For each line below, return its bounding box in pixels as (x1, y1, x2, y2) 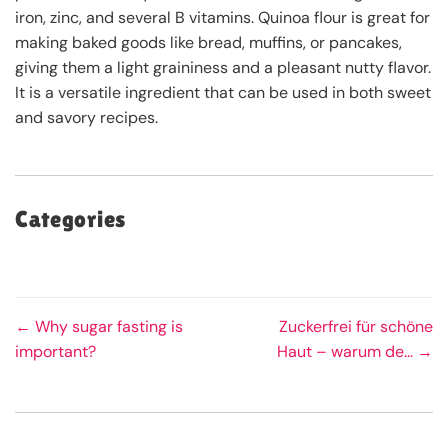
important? (15, 340, 96, 362)
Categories (15, 205, 126, 232)
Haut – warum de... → (277, 340, 433, 362)
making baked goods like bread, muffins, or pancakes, (15, 31, 402, 53)
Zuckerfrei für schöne (279, 315, 433, 337)
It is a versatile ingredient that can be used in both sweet (15, 81, 431, 103)
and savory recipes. (15, 106, 158, 128)
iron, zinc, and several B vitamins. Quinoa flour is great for (15, 6, 430, 28)
